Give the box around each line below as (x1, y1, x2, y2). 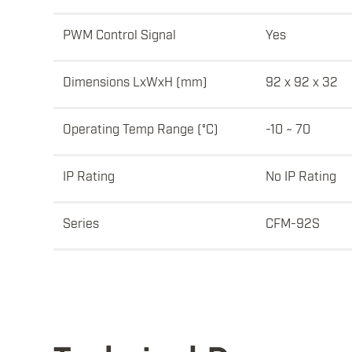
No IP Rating (266, 167, 336, 184)
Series (63, 214, 99, 231)
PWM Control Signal (63, 26, 176, 42)
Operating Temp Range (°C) (63, 120, 218, 137)
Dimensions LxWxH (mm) (63, 73, 207, 90)
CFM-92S (266, 214, 320, 231)
